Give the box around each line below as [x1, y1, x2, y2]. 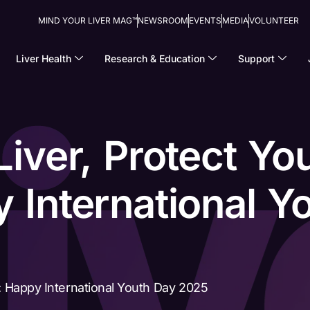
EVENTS [188, 15, 221, 26]
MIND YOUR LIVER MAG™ [37, 15, 138, 26]
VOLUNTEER [248, 15, 299, 26]
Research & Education [104, 52, 205, 64]
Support [237, 52, 275, 64]
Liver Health [15, 52, 71, 64]
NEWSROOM [138, 15, 188, 26]
